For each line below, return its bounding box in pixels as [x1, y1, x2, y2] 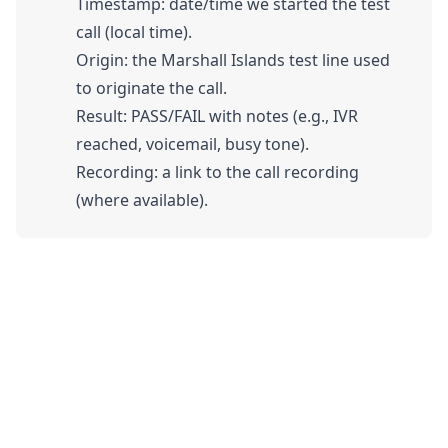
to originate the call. [76, 77, 227, 100]
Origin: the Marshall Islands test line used [76, 49, 390, 72]
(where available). [76, 189, 208, 212]
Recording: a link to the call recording [76, 161, 359, 184]
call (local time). [76, 21, 192, 44]
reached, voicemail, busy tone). [76, 133, 309, 156]
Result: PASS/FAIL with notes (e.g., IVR [76, 105, 358, 128]
